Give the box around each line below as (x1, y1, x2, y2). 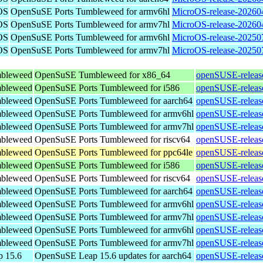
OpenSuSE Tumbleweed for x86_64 (35, 69, 170, 80)
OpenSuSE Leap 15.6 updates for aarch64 (35, 250, 191, 261)
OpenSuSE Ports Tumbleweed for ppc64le (35, 147, 193, 157)
